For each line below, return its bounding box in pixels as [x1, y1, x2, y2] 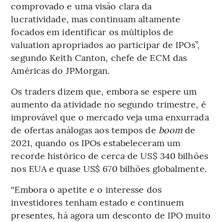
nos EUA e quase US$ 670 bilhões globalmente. [11, 162, 207, 174]
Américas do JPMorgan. [11, 63, 110, 76]
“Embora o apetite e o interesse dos [11, 182, 162, 195]
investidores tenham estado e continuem [11, 195, 184, 208]
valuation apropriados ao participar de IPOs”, [11, 38, 200, 51]
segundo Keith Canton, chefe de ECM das [11, 51, 187, 63]
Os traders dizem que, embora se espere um [11, 84, 197, 97]
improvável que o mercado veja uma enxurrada [11, 110, 209, 123]
